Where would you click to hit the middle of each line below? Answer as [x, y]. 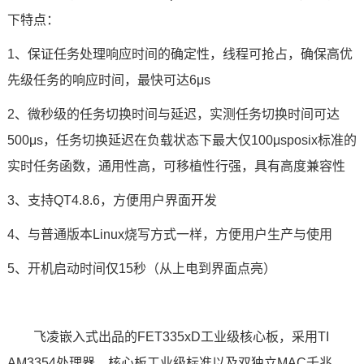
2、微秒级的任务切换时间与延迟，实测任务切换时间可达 [173, 114]
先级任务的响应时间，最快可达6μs [108, 80]
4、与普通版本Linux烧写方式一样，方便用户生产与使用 [169, 234]
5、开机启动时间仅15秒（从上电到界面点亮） [141, 269]
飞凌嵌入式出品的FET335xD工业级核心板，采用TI [181, 337]
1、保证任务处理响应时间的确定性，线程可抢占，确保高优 [180, 54]
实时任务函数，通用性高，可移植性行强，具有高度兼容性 [176, 166]
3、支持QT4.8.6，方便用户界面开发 [112, 200]
